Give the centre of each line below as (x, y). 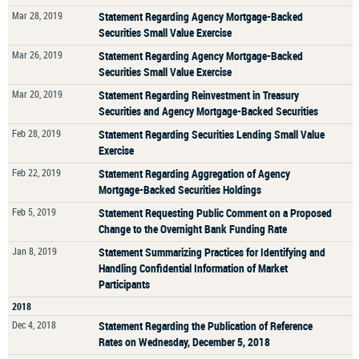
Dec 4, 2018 (34, 325)
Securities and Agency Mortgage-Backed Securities (208, 111)
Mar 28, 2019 (37, 15)
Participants (124, 284)
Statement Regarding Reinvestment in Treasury (199, 95)
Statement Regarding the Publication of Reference (206, 326)
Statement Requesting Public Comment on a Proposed (215, 213)
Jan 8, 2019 (34, 251)
